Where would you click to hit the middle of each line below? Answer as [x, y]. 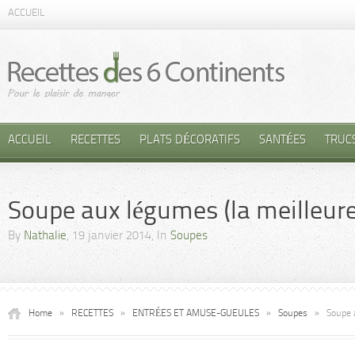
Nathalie [45, 237]
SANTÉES [282, 141]
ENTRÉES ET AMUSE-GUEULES [196, 314]
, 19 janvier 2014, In [118, 237]
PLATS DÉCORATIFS [190, 141]
